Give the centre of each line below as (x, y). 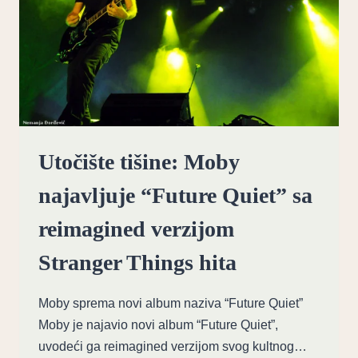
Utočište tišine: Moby (139, 161)
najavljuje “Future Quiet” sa (175, 195)
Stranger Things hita (137, 262)
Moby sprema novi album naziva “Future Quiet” (171, 303)
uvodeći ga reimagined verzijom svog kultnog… (173, 346)
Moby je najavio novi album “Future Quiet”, (158, 324)
